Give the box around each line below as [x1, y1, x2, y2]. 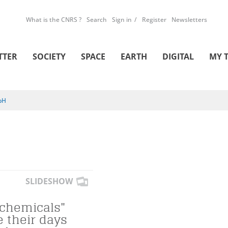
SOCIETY [33, 51, 66, 62]
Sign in [112, 15, 132, 24]
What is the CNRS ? [26, 15, 81, 24]
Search [87, 15, 107, 24]
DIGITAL [162, 51, 194, 62]
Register [142, 15, 166, 24]
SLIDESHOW [25, 176, 73, 187]
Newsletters [172, 15, 207, 24]
